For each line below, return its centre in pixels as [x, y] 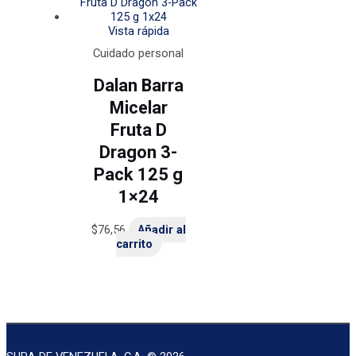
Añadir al [161, 230]
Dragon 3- [139, 152]
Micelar [138, 107]
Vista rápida [138, 31]
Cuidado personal [139, 53]
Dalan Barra [138, 85]
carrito [134, 244]
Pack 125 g [139, 174]
